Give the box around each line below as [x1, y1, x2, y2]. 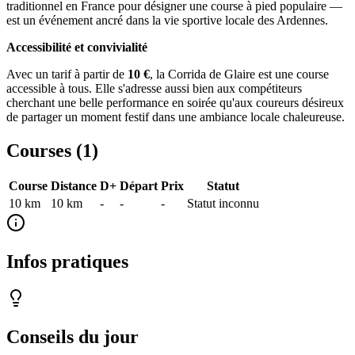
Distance [51, 179, 97, 193]
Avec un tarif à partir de [6, 67, 128, 81]
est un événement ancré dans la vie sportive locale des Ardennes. [6, 13, 328, 27]
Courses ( [6, 139, 82, 161]
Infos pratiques [6, 251, 128, 273]
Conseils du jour [6, 326, 139, 348]
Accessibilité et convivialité [6, 40, 147, 54]
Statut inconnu [187, 197, 259, 211]
